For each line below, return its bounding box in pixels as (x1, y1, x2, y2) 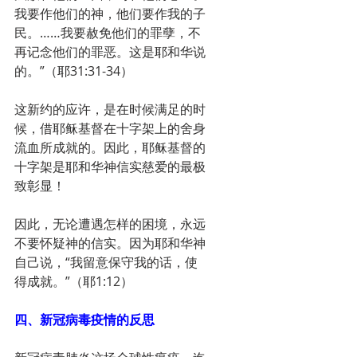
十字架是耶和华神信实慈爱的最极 (14, 158, 206, 175)
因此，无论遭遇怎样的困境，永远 (14, 215, 206, 233)
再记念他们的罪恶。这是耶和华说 (14, 43, 206, 61)
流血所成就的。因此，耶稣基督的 (14, 139, 206, 156)
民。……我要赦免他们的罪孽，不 (14, 24, 201, 41)
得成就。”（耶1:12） (14, 273, 133, 290)
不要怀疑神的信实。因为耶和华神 (14, 234, 206, 252)
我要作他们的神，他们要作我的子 (14, 5, 206, 22)
